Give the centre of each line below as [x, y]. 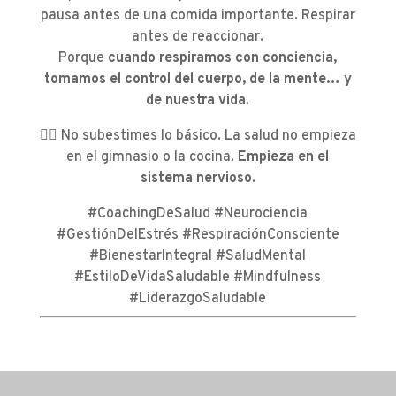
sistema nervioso [196, 179]
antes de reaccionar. [198, 38]
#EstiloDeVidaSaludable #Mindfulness [198, 278]
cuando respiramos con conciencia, [223, 59]
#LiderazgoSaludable [198, 299]
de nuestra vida [196, 101]
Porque [84, 59]
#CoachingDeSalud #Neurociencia [198, 214]
